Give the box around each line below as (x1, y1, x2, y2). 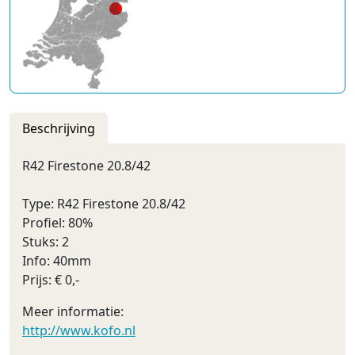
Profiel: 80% (22, 213, 93, 231)
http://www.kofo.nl (22, 321, 136, 339)
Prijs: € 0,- (22, 270, 79, 288)
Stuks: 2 (22, 232, 69, 250)
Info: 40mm (22, 251, 91, 269)
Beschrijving (22, 119, 95, 137)
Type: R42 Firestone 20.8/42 (22, 194, 185, 212)
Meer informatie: (22, 302, 124, 320)
